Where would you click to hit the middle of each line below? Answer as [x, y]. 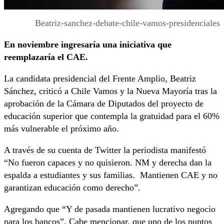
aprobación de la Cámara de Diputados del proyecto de [104, 104]
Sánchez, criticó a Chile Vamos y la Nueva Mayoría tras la [110, 91]
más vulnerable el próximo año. [61, 129]
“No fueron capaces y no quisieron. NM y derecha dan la [108, 163]
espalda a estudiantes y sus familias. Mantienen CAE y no [111, 175]
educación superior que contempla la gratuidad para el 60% [112, 116]
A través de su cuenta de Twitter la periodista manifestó [105, 150]
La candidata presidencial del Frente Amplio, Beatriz [100, 79]
